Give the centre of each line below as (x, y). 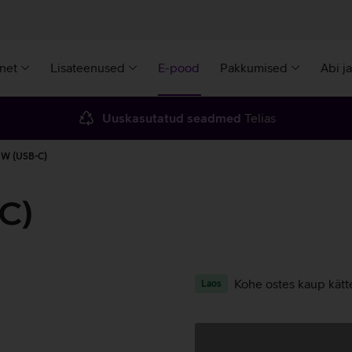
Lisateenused (88, 68)
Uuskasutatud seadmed (171, 118)
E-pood (179, 68)
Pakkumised (254, 68)
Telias (258, 118)
